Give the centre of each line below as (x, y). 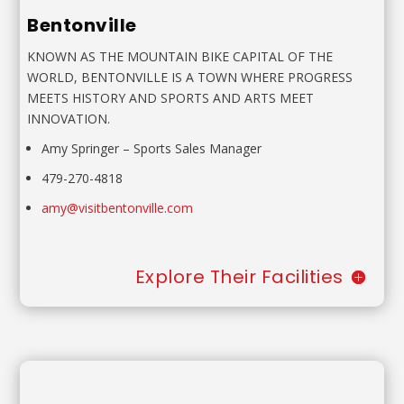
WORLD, (53, 78)
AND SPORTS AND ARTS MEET (222, 98)
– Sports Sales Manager (193, 149)
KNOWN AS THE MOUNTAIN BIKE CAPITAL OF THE (180, 57)
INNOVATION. (69, 119)
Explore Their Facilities (239, 276)
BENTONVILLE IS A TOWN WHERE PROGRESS (217, 78)
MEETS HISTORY (77, 98)
